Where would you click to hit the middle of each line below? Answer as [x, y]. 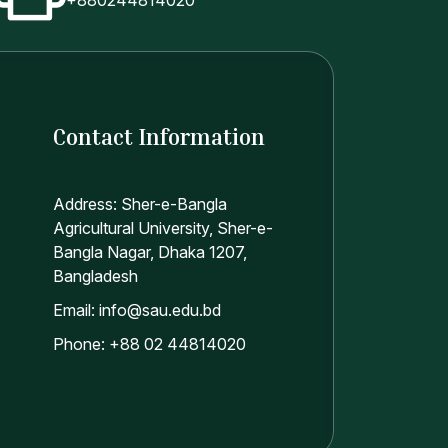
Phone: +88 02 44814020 [149, 344]
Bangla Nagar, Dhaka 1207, [149, 252]
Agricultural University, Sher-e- [162, 228]
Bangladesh [95, 276]
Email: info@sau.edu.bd [136, 310]
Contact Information [158, 137]
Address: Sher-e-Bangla [139, 204]
